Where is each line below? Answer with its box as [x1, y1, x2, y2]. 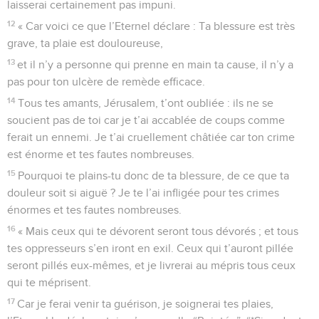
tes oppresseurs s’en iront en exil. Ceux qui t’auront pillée [7, 242, 293, 254]
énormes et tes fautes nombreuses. [7, 204, 182, 216]
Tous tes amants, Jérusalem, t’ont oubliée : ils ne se [18, 97, 274, 109]
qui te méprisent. [7, 276, 91, 288]
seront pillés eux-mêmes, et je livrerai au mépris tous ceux [7, 259, 296, 271]
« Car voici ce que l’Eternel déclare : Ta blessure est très [18, 20, 296, 32]
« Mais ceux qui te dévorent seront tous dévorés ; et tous [18, 225, 299, 237]
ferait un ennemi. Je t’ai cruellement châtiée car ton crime [7, 131, 295, 143]
